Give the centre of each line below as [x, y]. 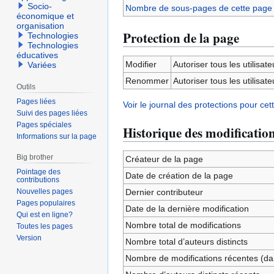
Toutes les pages [45, 226]
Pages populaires [46, 203]
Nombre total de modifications [183, 225]
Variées [42, 65]
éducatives [38, 55]
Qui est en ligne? [45, 214]
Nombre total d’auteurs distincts [186, 242]
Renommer [147, 81]
